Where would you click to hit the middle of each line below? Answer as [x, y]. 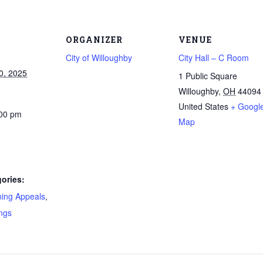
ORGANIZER [94, 40]
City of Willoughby [99, 58]
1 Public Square [208, 76]
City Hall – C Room [214, 58]
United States [203, 106]
